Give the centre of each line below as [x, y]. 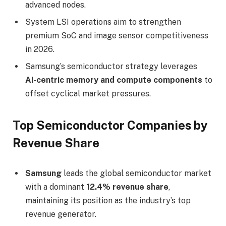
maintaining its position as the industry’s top [108, 200]
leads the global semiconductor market [136, 173]
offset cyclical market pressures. [88, 93]
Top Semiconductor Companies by [110, 125]
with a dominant [56, 187]
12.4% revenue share [127, 187]
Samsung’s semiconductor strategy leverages [111, 66]
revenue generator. [61, 214]
